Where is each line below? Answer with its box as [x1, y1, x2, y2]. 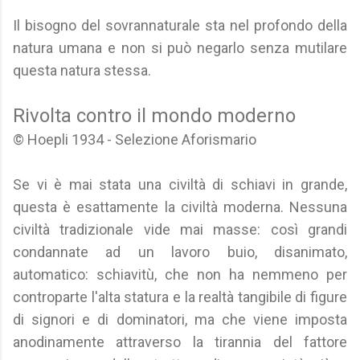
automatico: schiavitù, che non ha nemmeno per [13, 266, 347, 283]
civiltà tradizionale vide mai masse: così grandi [13, 221, 347, 238]
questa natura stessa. [13, 62, 151, 79]
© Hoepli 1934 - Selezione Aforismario [13, 131, 256, 148]
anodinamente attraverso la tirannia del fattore [13, 333, 347, 350]
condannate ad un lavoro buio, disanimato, [13, 243, 347, 260]
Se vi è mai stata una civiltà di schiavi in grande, [13, 176, 347, 193]
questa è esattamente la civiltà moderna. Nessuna [13, 198, 347, 215]
